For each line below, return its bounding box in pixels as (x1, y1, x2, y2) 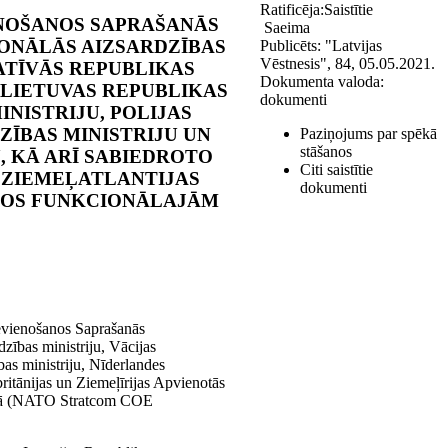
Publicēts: (260, 37, 321, 54)
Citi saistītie (300, 161, 373, 178)
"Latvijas (325, 37, 382, 54)
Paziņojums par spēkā (300, 125, 437, 142)
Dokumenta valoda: (260, 73, 384, 90)
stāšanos (300, 143, 352, 160)
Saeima (260, 19, 310, 36)
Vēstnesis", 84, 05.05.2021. (260, 55, 435, 72)
